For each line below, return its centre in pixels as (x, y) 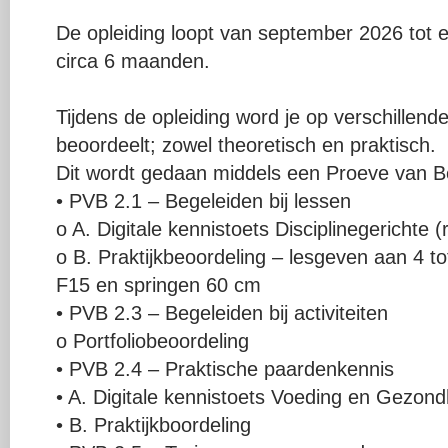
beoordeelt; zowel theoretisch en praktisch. (245, 144)
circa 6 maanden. (132, 60)
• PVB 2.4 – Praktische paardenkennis (224, 368)
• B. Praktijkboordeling (153, 424)
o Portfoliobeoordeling (152, 340)
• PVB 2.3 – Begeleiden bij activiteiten (221, 312)
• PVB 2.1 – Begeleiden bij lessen (203, 200)
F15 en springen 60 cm (158, 284)
